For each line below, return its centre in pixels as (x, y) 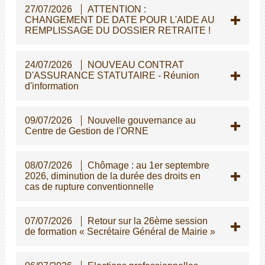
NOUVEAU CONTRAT (135, 64)
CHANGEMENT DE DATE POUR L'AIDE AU (119, 20)
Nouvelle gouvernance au (141, 120)
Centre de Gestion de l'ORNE (86, 131)
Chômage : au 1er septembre (148, 165)
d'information (51, 86)
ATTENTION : (117, 9)
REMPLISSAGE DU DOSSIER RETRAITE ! (117, 30)
